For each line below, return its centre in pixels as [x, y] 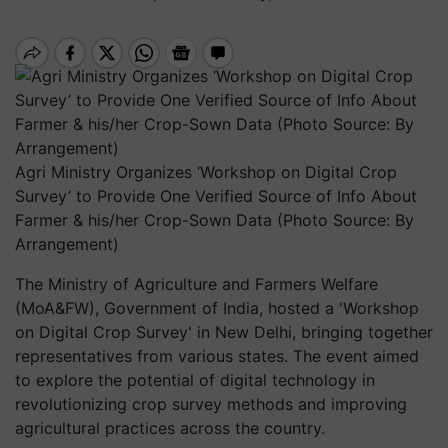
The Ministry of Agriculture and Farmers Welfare [196, 284]
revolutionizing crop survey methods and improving [211, 404]
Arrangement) [67, 244]
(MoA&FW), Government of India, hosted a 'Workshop [217, 308]
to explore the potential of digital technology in [195, 380]
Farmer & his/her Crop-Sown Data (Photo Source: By [214, 220]
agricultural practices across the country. [170, 428]
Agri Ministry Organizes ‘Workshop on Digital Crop [206, 172]
